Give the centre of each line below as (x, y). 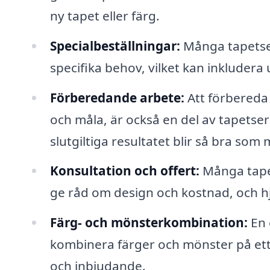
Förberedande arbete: (117, 97)
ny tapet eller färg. (105, 15)
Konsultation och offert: (124, 171)
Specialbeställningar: (115, 46)
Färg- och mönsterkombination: (149, 223)
